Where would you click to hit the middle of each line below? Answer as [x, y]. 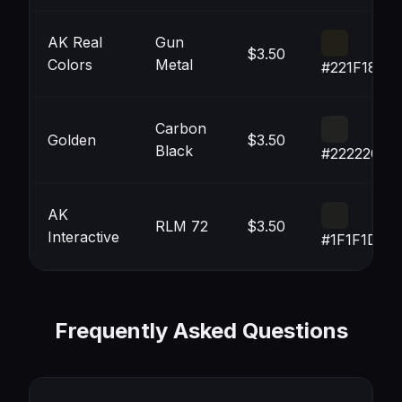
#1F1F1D [350, 240]
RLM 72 [182, 226]
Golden [72, 140]
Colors [70, 65]
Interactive [83, 237]
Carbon [181, 128]
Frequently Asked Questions [201, 331]
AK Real [75, 42]
